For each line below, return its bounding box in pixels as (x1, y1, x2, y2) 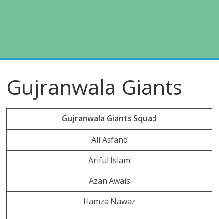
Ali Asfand (91, 134, 128, 145)
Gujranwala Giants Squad (62, 113, 157, 124)
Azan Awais (88, 175, 130, 186)
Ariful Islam (88, 155, 131, 166)
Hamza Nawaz (83, 196, 136, 207)
